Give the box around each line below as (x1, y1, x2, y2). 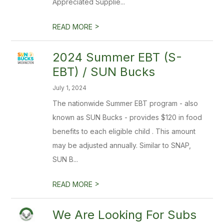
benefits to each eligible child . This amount (52, 127, 196, 135)
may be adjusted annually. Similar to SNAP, (52, 141, 191, 149)
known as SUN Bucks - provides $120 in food (52, 113, 202, 121)
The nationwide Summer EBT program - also (52, 99, 198, 107)
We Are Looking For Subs (52, 207, 197, 222)
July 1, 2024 (52, 84, 87, 91)
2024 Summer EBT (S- (52, 50, 182, 64)
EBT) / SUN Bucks (52, 64, 155, 79)
